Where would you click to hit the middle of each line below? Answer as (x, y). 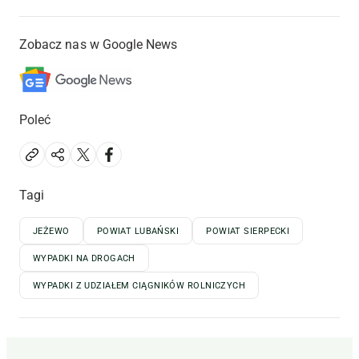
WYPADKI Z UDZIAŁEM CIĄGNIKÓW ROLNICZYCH (139, 286)
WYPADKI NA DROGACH (84, 259)
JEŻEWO (51, 232)
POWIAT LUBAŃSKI (138, 232)
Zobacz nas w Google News (99, 45)
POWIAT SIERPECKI (248, 232)
